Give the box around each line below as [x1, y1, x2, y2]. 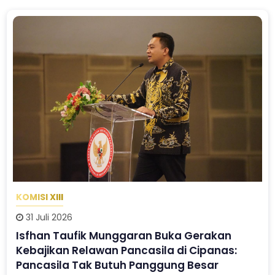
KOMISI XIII [16, 191, 64, 204]
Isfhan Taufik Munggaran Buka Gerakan [16, 228, 232, 243]
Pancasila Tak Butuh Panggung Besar [16, 257, 219, 273]
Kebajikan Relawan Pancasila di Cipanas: [16, 242, 238, 258]
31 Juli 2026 [23, 211, 73, 223]
